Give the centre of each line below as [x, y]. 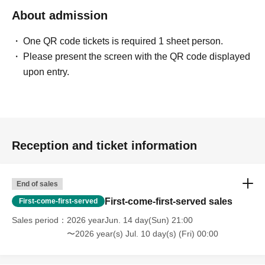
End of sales [37, 184]
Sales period [35, 220]
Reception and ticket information [104, 146]
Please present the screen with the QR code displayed [137, 57]
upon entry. [46, 72]
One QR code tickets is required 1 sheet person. [123, 41]
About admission [60, 16]
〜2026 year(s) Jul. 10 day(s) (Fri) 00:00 [143, 234]
